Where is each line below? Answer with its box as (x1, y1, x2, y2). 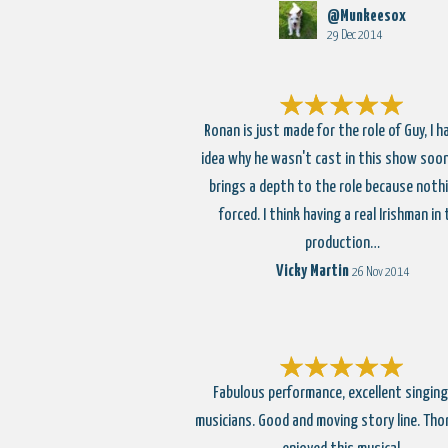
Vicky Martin (275, 263, 349, 280)
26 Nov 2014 (351, 266, 409, 279)
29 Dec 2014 (326, 29, 382, 42)
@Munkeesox (326, 8, 406, 25)
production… (304, 235, 380, 252)
